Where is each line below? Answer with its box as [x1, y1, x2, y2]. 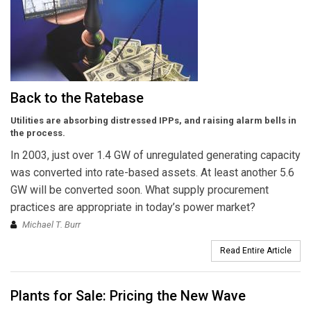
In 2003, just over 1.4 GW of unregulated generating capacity [10, 148, 301, 162]
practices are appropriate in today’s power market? [10, 200, 255, 214]
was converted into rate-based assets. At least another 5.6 [10, 165, 294, 179]
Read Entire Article [220, 245, 292, 255]
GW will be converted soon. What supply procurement [10, 183, 269, 196]
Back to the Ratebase [10, 89, 144, 106]
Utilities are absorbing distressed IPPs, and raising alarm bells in [10, 115, 296, 126]
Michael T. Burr [22, 219, 81, 230]
